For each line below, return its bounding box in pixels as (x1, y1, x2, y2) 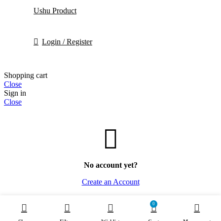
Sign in (4, 88, 26, 97)
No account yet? (83, 160, 138, 169)
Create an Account (81, 177, 140, 186)
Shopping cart (4, 71, 47, 79)
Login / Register (42, 37, 92, 46)
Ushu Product (34, 6, 76, 15)
